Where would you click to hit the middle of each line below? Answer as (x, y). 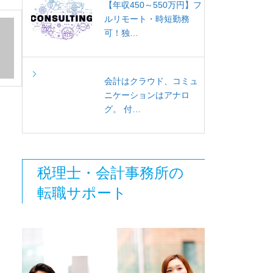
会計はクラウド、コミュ (151, 81)
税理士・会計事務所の (111, 173)
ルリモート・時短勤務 (147, 19)
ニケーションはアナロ (147, 95)
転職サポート (82, 193)
